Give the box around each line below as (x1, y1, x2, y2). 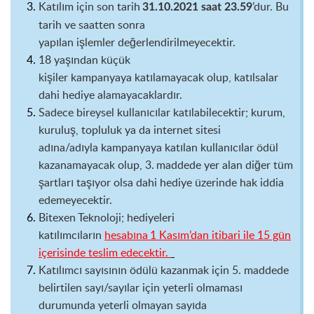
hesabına (104, 227, 148, 243)
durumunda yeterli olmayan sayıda (39, 297, 207, 313)
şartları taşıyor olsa (39, 175, 136, 190)
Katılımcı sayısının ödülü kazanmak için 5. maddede (39, 262, 289, 278)
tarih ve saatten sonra (39, 17, 145, 32)
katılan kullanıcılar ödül (162, 139, 278, 155)
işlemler (76, 34, 115, 50)
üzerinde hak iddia (195, 175, 284, 190)
